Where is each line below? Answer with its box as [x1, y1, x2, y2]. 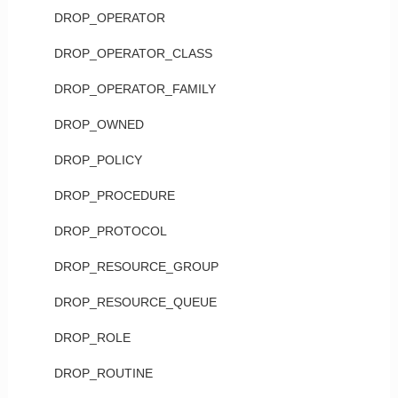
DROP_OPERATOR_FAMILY [53, 82, 216, 96]
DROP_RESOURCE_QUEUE [53, 295, 217, 309]
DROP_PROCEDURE [53, 188, 175, 203]
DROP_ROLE [53, 330, 131, 345]
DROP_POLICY [53, 153, 142, 167]
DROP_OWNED [53, 117, 144, 131]
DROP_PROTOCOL [53, 224, 167, 238]
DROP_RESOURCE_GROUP [53, 259, 219, 274]
